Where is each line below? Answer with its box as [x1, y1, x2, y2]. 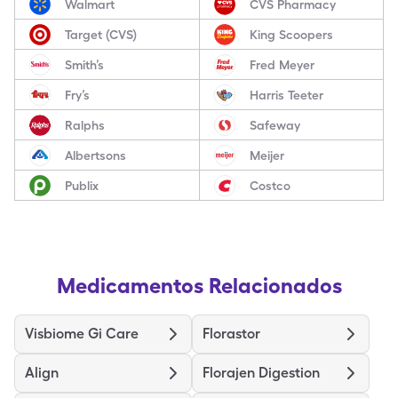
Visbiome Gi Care [25, 325, 139, 342]
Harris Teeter [249, 87, 323, 102]
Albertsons [65, 147, 126, 163]
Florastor [203, 325, 260, 342]
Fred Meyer [249, 57, 314, 72]
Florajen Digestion [203, 364, 320, 381]
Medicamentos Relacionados [56, 273, 342, 298]
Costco [249, 178, 291, 193]
